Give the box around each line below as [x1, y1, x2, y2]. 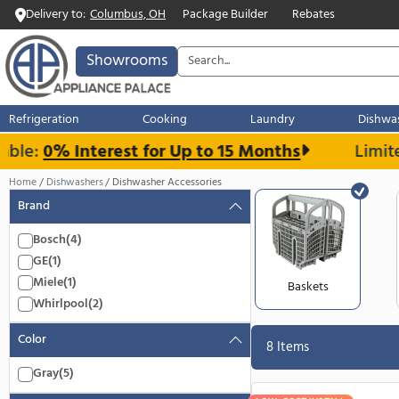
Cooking [167, 130, 221, 152]
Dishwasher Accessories [132, 204, 262, 225]
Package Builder [214, 5, 315, 28]
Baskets [338, 327, 387, 350]
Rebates [343, 5, 395, 28]
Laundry [294, 130, 347, 152]
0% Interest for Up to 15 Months [36, 161, 339, 196]
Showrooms [101, 56, 197, 87]
